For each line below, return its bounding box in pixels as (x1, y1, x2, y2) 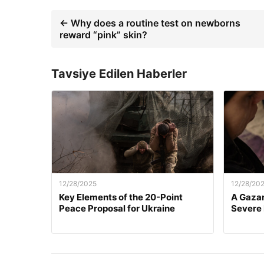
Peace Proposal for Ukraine (59, 203, 175, 214)
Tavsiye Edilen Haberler (51, 67, 187, 81)
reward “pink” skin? (60, 29, 147, 41)
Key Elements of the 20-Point (59, 192, 183, 203)
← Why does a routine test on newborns (60, 17, 240, 29)
